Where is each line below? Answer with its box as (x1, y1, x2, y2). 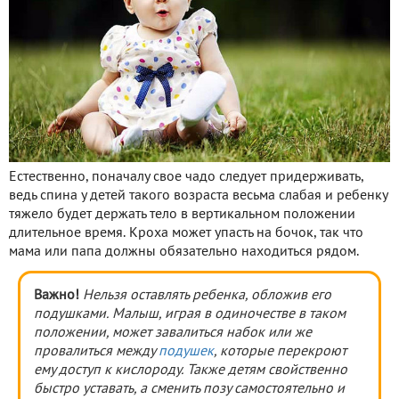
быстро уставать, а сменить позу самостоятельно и (34, 383, 345, 396)
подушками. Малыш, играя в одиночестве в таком (34, 308, 346, 322)
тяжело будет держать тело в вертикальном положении (9, 208, 355, 222)
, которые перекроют (214, 346, 346, 359)
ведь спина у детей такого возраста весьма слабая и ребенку (9, 190, 387, 203)
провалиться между (34, 346, 159, 359)
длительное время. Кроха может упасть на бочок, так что (9, 227, 363, 240)
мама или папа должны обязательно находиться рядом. (9, 246, 359, 259)
